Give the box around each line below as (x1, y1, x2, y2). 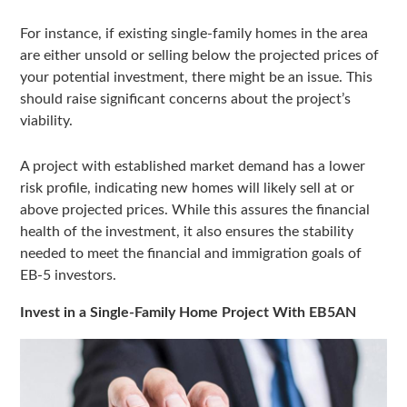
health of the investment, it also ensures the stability (20, 224, 354, 240)
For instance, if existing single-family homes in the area (20, 26, 369, 42)
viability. (20, 114, 74, 129)
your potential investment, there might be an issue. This (20, 70, 373, 85)
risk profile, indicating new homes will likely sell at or (20, 181, 355, 196)
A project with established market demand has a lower (20, 159, 366, 174)
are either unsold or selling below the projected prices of (20, 48, 380, 64)
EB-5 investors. (20, 268, 117, 283)
